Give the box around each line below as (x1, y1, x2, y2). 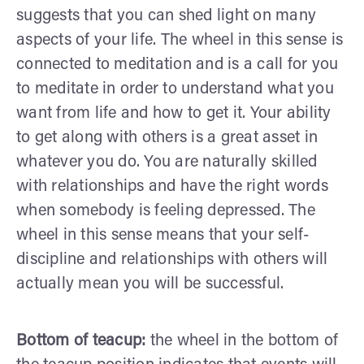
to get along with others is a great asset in (16, 129, 318, 146)
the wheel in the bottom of (145, 332, 338, 349)
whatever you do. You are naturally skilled (16, 154, 318, 171)
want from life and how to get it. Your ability (16, 105, 331, 122)
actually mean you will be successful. (16, 275, 284, 292)
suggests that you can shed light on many (16, 7, 316, 24)
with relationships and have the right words (16, 178, 328, 195)
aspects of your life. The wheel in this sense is (16, 32, 343, 49)
